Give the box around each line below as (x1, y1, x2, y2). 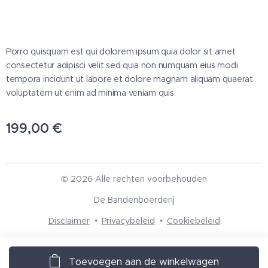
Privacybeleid (101, 215, 155, 226)
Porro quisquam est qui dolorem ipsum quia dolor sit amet (6, 45, 236, 57)
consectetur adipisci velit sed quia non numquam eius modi (6, 59, 238, 71)
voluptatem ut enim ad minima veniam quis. (6, 87, 176, 98)
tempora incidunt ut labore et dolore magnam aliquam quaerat (6, 73, 253, 84)
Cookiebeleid (166, 215, 220, 226)
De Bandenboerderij (93, 194, 175, 205)
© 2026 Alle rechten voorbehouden (61, 173, 207, 184)
